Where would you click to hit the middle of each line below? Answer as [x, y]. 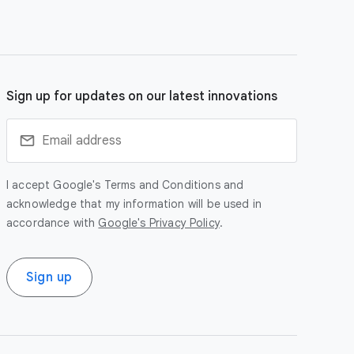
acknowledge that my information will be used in [134, 204]
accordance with [53, 223]
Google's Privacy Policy [159, 223]
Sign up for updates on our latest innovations [142, 96]
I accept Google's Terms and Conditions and [125, 185]
